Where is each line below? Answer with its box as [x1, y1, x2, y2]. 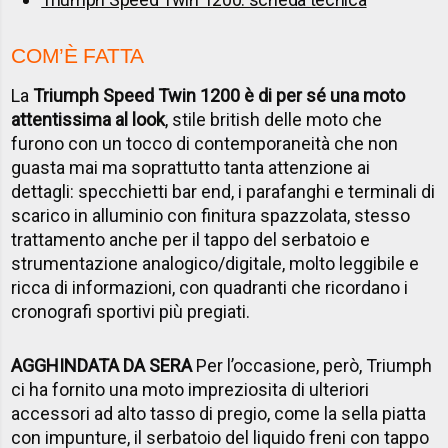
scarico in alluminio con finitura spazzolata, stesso [11, 204, 411, 226]
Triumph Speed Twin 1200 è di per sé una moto [33, 84, 406, 106]
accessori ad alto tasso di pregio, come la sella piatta [11, 402, 427, 424]
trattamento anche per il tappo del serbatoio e [11, 228, 371, 250]
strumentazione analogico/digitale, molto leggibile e [11, 252, 420, 274]
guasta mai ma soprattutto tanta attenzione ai [11, 156, 371, 178]
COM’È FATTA [11, 43, 144, 67]
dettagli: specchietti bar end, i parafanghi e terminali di [11, 180, 436, 202]
